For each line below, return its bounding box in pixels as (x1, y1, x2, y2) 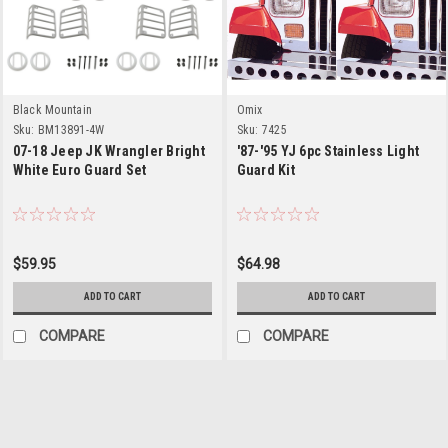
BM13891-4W (37, 122, 105, 137)
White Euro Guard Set (12, 161, 147, 178)
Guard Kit (236, 161, 295, 178)
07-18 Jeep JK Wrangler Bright (12, 142, 205, 159)
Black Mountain (12, 102, 92, 117)
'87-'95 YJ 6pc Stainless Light (236, 142, 419, 159)
